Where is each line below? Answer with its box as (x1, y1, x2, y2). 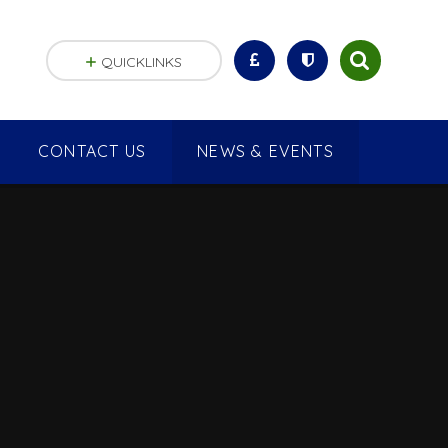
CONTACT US (38, 141, 147, 162)
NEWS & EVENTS (197, 141, 334, 162)
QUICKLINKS (101, 52, 183, 71)
